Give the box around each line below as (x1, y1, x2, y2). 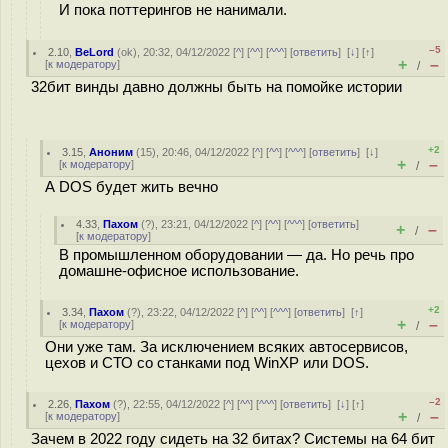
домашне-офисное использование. (59, 263, 299, 279)
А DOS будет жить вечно (45, 179, 218, 195)
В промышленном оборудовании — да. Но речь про (59, 247, 414, 263)
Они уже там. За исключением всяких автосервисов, (45, 339, 408, 355)
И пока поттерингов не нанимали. (59, 2, 287, 18)
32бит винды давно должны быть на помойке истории (31, 79, 402, 95)
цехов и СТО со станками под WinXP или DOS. (45, 355, 369, 371)
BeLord (75, 46, 115, 58)
